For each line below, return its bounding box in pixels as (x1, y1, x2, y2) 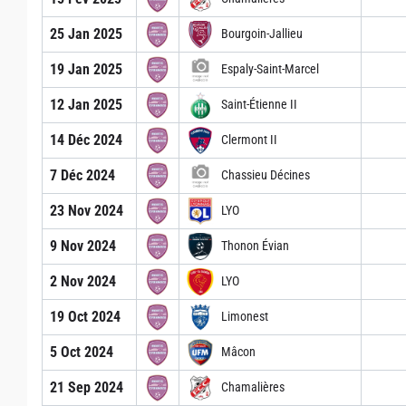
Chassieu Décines (221, 168, 310, 183)
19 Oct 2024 (50, 307, 121, 325)
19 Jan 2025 (50, 60, 122, 78)
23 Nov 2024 (50, 201, 123, 219)
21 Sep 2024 (50, 378, 123, 396)
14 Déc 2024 (50, 130, 122, 149)
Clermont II (221, 132, 277, 148)
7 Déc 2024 (50, 166, 115, 184)
